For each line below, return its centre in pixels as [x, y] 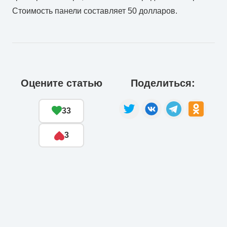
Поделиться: [163, 83]
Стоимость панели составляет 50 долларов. [95, 11]
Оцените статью [61, 83]
